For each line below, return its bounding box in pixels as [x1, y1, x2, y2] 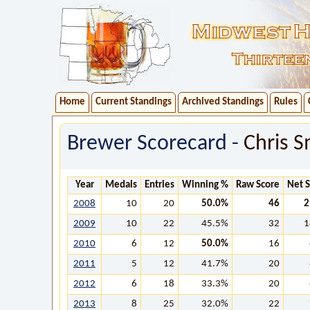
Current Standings [95, 97, 172, 107]
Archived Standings [182, 97, 264, 107]
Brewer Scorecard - [67, 133, 244, 155]
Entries [145, 180, 174, 190]
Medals [105, 180, 137, 190]
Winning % [182, 180, 228, 190]
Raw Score [236, 180, 280, 190]
